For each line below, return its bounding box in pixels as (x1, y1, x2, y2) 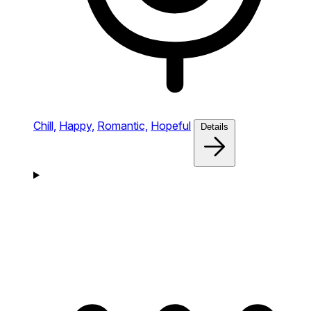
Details (201, 121, 228, 132)
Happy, (59, 118, 94, 133)
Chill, (33, 118, 56, 133)
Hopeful (151, 118, 191, 133)
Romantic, (97, 118, 148, 133)
